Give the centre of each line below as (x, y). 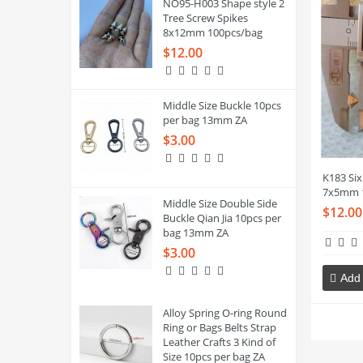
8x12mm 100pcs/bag (212, 32)
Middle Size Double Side (220, 203)
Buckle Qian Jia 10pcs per (222, 218)
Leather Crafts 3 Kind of (219, 342)
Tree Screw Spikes (205, 18)
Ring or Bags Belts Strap (219, 327)
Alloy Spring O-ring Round (224, 313)
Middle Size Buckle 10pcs (222, 105)
